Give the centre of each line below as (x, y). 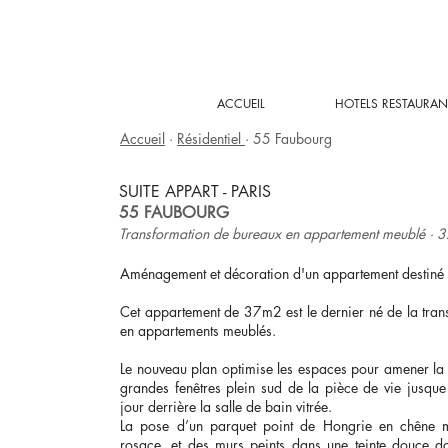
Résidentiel (211, 138)
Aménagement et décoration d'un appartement (261, 273)
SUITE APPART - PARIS (195, 191)
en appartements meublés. (198, 330)
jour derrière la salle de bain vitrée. (226, 406)
